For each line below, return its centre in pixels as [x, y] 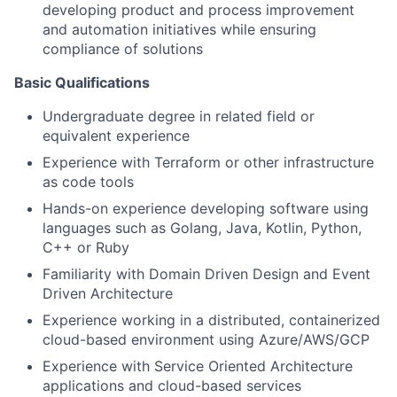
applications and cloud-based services [172, 385]
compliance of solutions [123, 49]
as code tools [88, 182]
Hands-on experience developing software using [206, 208]
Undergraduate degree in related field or [179, 116]
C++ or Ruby [86, 247]
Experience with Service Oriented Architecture [198, 366]
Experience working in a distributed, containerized [211, 320]
